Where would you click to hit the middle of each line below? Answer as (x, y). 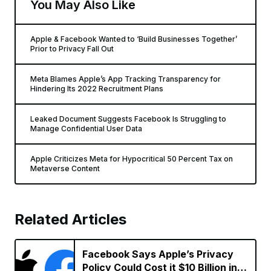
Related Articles (70, 219)
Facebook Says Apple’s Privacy (158, 254)
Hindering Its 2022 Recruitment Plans (97, 89)
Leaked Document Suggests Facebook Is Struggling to (128, 119)
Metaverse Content (65, 168)
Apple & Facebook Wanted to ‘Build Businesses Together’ (134, 39)
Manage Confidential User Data (86, 129)
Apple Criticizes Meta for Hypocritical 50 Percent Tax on (132, 159)
